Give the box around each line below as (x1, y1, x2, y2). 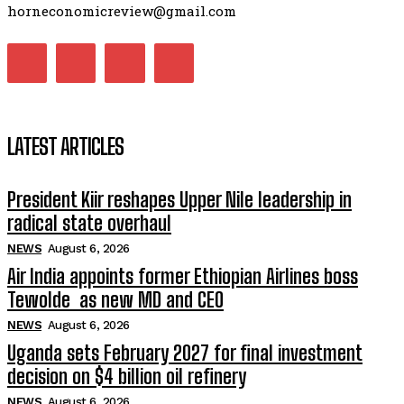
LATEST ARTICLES (7, 133, 124, 161)
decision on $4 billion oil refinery (7, 364, 246, 390)
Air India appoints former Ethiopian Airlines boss (7, 264, 358, 289)
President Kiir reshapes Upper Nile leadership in (7, 188, 352, 213)
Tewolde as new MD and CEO (7, 288, 224, 313)
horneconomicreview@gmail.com (7, 2, 236, 20)
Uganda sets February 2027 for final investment (7, 341, 363, 366)
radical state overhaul (7, 211, 171, 236)
